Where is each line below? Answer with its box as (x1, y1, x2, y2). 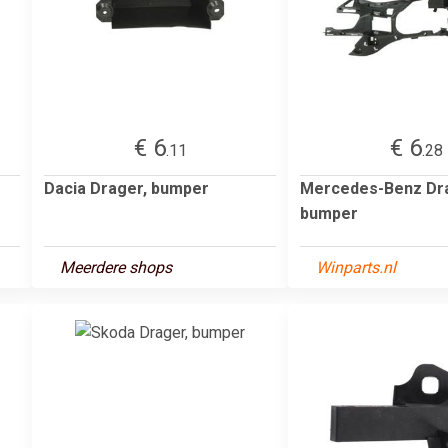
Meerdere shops (60, 257, 172, 277)
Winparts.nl (316, 257, 396, 277)
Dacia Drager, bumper (44, 178, 209, 198)
